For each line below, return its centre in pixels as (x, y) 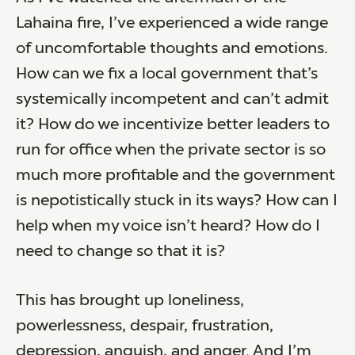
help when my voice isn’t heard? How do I (168, 226)
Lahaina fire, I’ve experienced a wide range (172, 23)
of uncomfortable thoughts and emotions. (172, 49)
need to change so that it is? (120, 252)
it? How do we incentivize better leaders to (173, 125)
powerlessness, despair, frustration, (145, 326)
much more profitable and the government (176, 176)
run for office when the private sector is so (171, 150)
